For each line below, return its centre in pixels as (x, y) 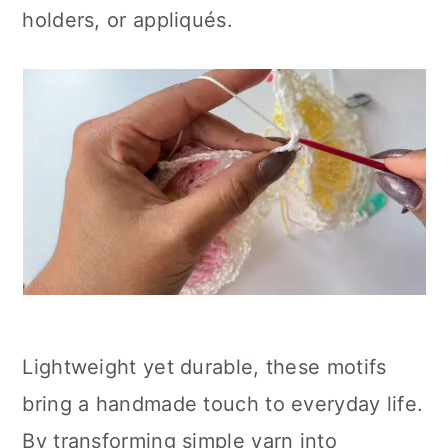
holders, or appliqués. (127, 20)
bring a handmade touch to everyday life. (223, 404)
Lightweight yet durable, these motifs (204, 367)
